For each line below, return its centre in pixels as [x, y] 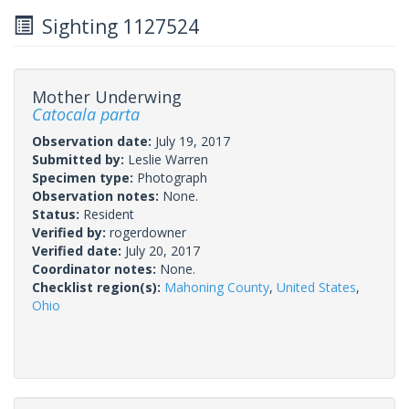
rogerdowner [148, 232]
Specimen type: [84, 177]
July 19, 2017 [193, 141]
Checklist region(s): [98, 287]
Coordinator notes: [96, 268]
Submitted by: [80, 159]
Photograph [172, 177]
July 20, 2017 [163, 250]
